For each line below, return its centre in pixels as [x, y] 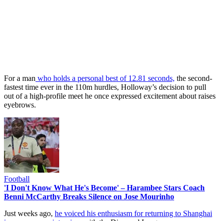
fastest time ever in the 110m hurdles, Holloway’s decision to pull [105, 87]
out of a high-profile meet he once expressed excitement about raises [110, 96]
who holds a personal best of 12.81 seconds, [105, 78]
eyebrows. [20, 105]
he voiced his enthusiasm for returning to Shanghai [133, 213]
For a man [20, 78]
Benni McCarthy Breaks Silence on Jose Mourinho [89, 196]
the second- [193, 78]
